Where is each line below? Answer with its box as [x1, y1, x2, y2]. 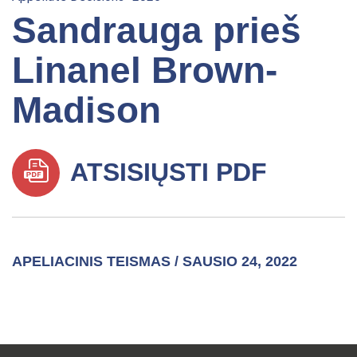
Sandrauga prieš [12, 9, 301, 51]
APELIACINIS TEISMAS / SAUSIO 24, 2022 [12, 253, 297, 269]
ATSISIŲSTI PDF [64, 157, 267, 186]
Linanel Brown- [12, 49, 277, 91]
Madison [12, 88, 161, 131]
